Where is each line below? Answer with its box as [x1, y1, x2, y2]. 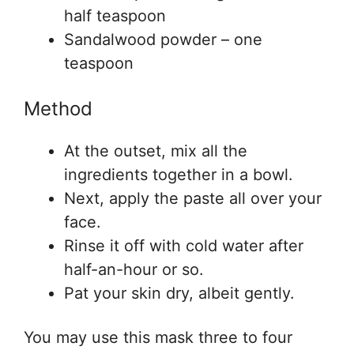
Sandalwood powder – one [64, 29, 262, 49]
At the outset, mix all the [64, 141, 247, 161]
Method [24, 97, 92, 121]
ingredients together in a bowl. [64, 165, 293, 185]
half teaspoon [64, 6, 166, 25]
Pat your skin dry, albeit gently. [64, 284, 295, 303]
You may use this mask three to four [24, 327, 292, 347]
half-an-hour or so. [64, 260, 204, 280]
